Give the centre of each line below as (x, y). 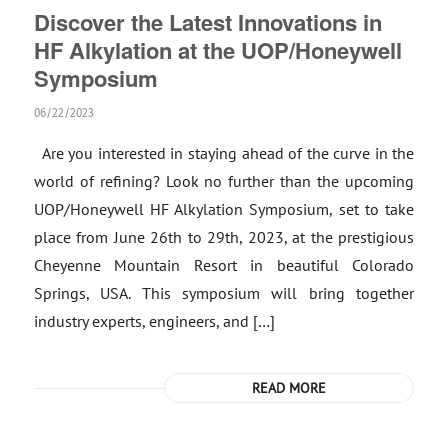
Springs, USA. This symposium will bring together (224, 293)
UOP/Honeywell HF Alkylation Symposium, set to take (224, 209)
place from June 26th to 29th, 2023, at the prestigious (224, 237)
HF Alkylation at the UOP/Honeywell (217, 50)
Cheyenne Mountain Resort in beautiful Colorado (224, 265)
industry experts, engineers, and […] (154, 321)
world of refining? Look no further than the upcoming (224, 181)
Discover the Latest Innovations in (207, 22)
